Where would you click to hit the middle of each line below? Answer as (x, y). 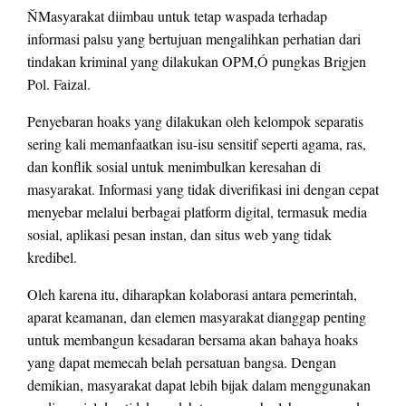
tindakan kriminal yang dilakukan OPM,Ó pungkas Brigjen (197, 62)
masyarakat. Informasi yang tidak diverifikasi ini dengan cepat (203, 189)
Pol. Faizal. (59, 84)
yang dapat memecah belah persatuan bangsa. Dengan (182, 362)
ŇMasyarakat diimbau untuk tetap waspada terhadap (177, 16)
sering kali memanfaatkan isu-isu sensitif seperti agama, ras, (197, 144)
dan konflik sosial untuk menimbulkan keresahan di (174, 167)
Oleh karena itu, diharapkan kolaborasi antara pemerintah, (192, 295)
